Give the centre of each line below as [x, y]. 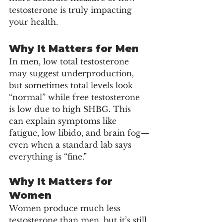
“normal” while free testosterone [76, 97]
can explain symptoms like [64, 121]
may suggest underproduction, [73, 73]
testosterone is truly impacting [72, 10]
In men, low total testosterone [70, 61]
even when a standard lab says [71, 144]
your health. [33, 22]
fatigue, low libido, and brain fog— [79, 133]
